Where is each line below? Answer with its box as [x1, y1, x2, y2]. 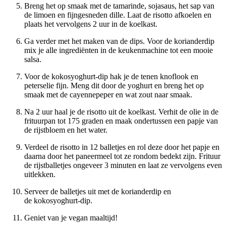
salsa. [24, 55, 41, 64]
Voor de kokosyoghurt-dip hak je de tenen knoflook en [24, 72, 198, 81]
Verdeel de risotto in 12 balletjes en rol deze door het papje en [24, 143, 219, 152]
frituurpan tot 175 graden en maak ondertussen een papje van [24, 117, 218, 126]
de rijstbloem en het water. [24, 126, 107, 135]
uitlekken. [24, 170, 58, 179]
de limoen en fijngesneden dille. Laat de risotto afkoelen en [24, 11, 211, 20]
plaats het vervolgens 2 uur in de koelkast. [24, 20, 157, 29]
